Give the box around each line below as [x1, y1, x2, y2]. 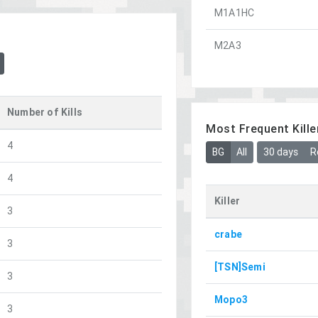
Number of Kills [7, 105, 82, 119]
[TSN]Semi [214, 260, 265, 273]
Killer [214, 194, 241, 207]
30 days [263, 145, 298, 158]
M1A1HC [214, 6, 255, 19]
